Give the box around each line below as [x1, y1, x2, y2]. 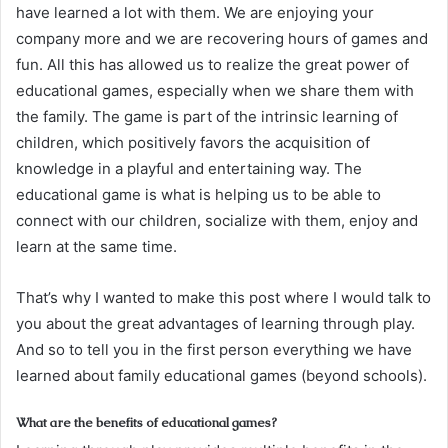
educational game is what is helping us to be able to [16, 184, 381, 204]
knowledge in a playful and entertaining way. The [16, 158, 362, 178]
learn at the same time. [16, 236, 177, 256]
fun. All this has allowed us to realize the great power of [16, 54, 409, 74]
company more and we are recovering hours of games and [16, 28, 428, 48]
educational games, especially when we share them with [16, 80, 414, 100]
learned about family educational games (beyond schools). [16, 365, 427, 385]
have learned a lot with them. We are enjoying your [16, 2, 374, 22]
